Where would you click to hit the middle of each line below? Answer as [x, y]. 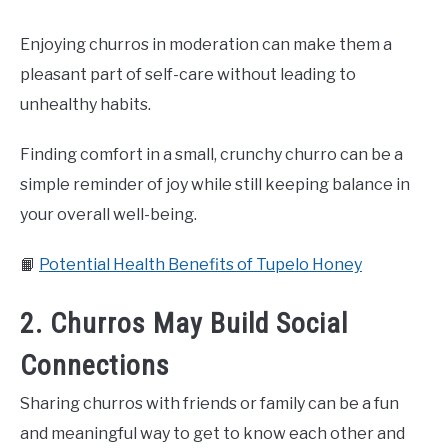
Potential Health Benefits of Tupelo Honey [200, 264]
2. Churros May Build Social [184, 323]
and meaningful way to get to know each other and [212, 433]
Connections [95, 365]
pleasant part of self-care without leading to [188, 74]
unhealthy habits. [85, 104]
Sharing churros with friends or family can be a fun [209, 403]
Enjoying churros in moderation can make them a [206, 44]
